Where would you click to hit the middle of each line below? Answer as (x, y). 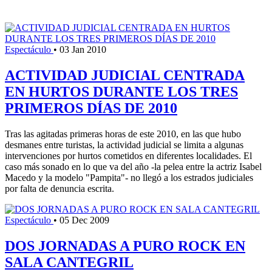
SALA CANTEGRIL (69, 262)
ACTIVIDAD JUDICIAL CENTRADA (125, 75)
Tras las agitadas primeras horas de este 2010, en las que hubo (123, 134)
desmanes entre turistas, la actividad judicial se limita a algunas (124, 144)
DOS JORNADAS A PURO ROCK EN (125, 246)
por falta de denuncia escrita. (59, 188)
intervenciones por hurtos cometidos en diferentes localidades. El (128, 155)
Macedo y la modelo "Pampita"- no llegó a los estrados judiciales (129, 177)
